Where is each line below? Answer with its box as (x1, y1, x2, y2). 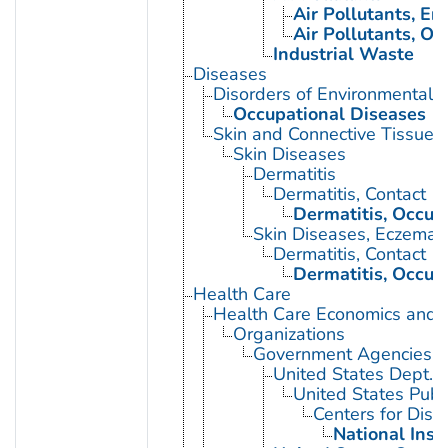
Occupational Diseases (232, 102, 426, 127)
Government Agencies (252, 342, 432, 367)
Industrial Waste (272, 42, 414, 67)
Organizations (232, 322, 345, 347)
